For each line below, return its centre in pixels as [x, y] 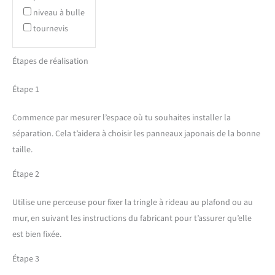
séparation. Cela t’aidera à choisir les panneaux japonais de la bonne [136, 134]
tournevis [51, 29]
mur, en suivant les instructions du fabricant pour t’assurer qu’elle [132, 218]
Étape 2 [26, 174]
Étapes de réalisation [50, 61]
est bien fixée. [37, 234]
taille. [22, 149]
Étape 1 [26, 89]
